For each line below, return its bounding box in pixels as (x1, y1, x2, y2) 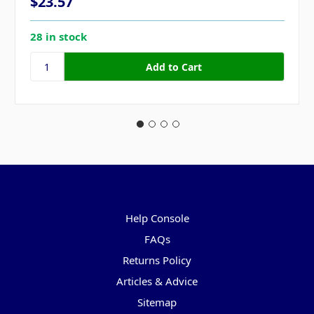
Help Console (125, 211, 189, 226)
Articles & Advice (116, 274, 198, 289)
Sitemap (137, 295, 177, 310)
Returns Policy (123, 253, 191, 268)
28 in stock (30, 29, 87, 44)
